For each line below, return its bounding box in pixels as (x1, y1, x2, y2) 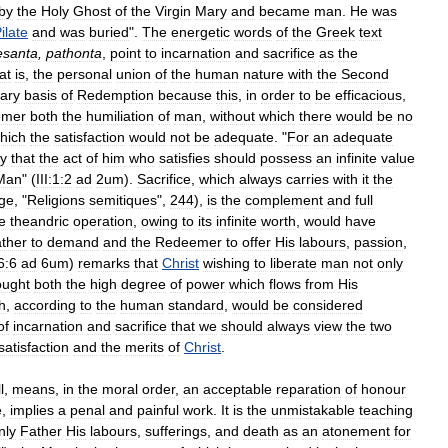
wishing (203, 254, 250, 271)
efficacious (335, 86, 402, 103)
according (14, 296, 76, 313)
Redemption (77, 86, 154, 103)
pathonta (46, 44, 102, 61)
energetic (171, 23, 230, 40)
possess (260, 149, 312, 166)
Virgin (155, 2, 191, 19)
